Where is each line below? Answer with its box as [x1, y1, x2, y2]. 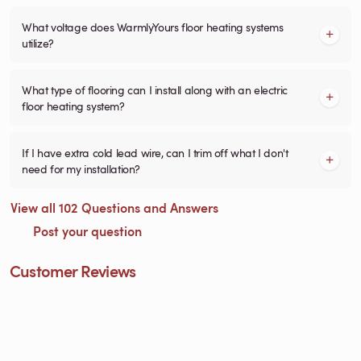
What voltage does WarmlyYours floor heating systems [22, 18, 284, 35]
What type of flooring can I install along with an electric [22, 81, 288, 98]
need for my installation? [22, 160, 140, 176]
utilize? [22, 34, 54, 51]
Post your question [30, 221, 142, 240]
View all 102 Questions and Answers [10, 197, 222, 217]
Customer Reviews [10, 259, 136, 282]
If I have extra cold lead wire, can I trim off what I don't [22, 143, 288, 160]
